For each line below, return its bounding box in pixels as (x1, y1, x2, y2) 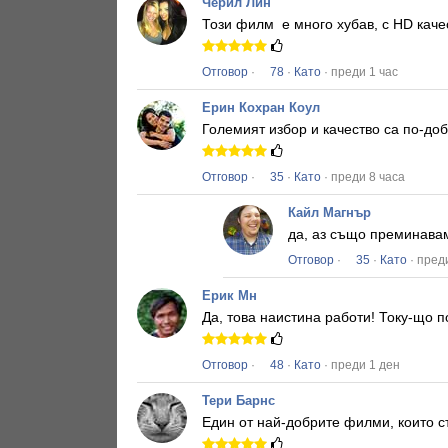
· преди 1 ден (321, 358, 400, 373)
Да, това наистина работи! (202, 309, 379, 326)
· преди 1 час (321, 65, 398, 80)
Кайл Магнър (288, 205, 371, 221)
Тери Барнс (202, 393, 275, 409)
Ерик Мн (202, 288, 257, 304)
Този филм (202, 16, 278, 33)
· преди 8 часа (321, 170, 405, 185)
